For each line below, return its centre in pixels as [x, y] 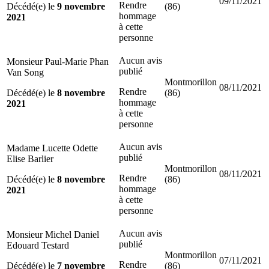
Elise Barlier [30, 159]
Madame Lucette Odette [52, 148]
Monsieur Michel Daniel [53, 234]
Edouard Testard [38, 245]
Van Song [25, 72]
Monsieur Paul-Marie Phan [58, 61]
